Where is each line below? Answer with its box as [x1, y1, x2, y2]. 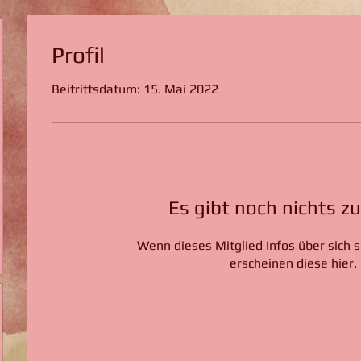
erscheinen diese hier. [230, 255, 357, 271]
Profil [52, 42, 105, 68]
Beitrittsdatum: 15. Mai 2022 [52, 81, 218, 97]
